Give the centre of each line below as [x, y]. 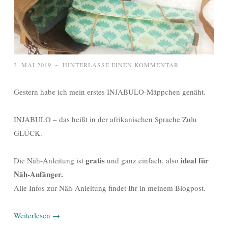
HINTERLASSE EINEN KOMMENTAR [121, 64]
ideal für [195, 160]
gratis [95, 160]
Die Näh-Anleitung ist [50, 160]
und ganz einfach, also [143, 160]
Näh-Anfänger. [38, 174]
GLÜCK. [28, 133]
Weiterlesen [33, 215]
